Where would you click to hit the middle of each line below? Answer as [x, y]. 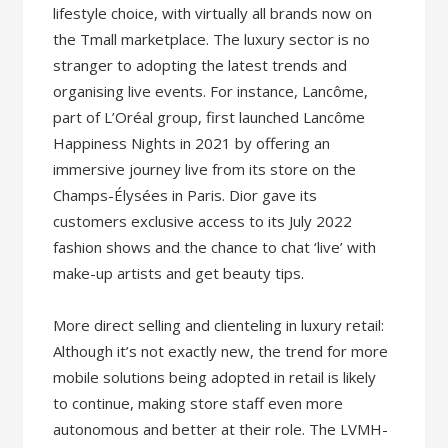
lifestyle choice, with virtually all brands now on [213, 12]
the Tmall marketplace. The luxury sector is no [212, 38]
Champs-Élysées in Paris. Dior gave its [185, 194]
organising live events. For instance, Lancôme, [211, 90]
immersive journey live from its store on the [205, 168]
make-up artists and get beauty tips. [179, 272]
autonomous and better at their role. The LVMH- [221, 428]
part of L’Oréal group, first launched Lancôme [209, 116]
